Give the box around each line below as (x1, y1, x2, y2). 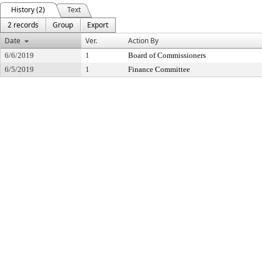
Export (87, 20, 108, 30)
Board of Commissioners (128, 51, 206, 60)
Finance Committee (128, 65, 190, 74)
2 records (8, 20, 39, 30)
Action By (128, 36, 158, 46)
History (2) (11, 5, 45, 15)
